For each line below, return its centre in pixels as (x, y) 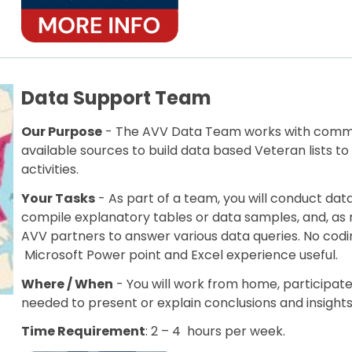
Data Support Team (117, 98)
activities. (53, 170)
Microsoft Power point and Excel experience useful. (180, 255)
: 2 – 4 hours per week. (216, 332)
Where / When (68, 284)
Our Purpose (62, 132)
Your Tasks (59, 198)
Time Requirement (84, 332)
